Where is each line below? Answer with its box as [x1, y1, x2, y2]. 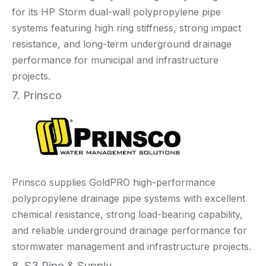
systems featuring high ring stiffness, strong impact [12, 21, 241, 34]
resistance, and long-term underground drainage [12, 37, 232, 50]
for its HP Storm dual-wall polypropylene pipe [12, 5, 221, 18]
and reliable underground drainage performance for [12, 224, 247, 236]
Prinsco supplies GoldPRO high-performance [12, 176, 216, 188]
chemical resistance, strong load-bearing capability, [12, 208, 243, 220]
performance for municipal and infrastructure [12, 53, 218, 66]
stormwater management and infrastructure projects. [12, 240, 251, 252]
